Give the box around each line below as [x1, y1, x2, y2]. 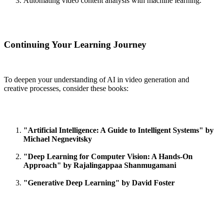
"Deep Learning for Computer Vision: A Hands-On [23, 152, 193, 161]
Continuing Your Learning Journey [4, 39, 146, 50]
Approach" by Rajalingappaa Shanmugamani [23, 161, 176, 170]
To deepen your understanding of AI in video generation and [4, 75, 189, 84]
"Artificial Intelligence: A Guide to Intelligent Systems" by [23, 126, 214, 135]
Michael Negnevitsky [23, 135, 92, 144]
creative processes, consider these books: [4, 84, 128, 93]
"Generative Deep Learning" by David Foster [23, 179, 175, 187]
